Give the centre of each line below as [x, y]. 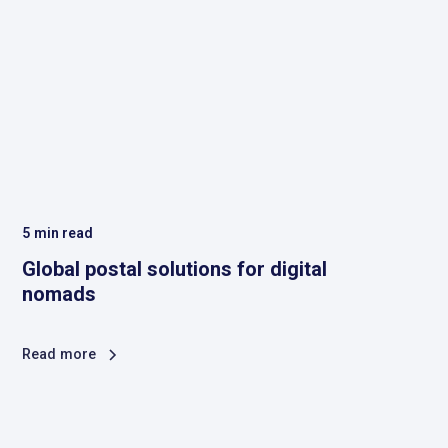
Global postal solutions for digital [175, 269]
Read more [59, 355]
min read [63, 233]
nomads [59, 294]
